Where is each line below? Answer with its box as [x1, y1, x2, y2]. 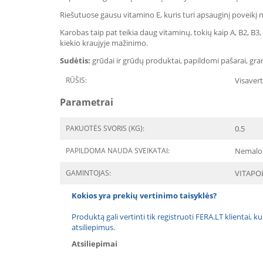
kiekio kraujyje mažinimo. [60, 38, 148, 48]
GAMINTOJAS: [66, 168, 111, 178]
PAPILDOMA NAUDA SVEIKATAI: [66, 146, 170, 156]
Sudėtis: [60, 55, 90, 66]
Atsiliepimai [72, 238, 117, 249]
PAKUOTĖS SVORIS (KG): [66, 123, 144, 133]
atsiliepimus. [72, 222, 115, 232]
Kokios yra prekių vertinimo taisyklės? [72, 190, 217, 201]
